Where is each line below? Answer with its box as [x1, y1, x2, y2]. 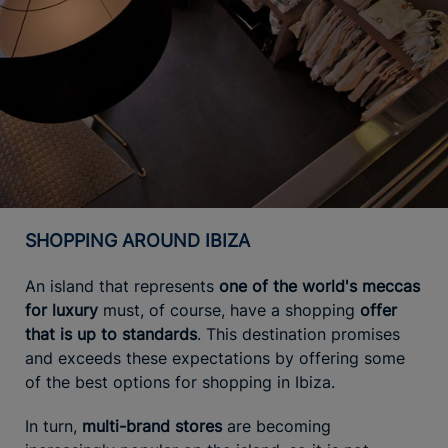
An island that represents [25, 275, 219, 296]
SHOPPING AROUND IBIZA [36, 229, 250, 251]
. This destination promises [197, 323, 400, 344]
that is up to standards [25, 323, 197, 344]
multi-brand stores [82, 415, 222, 436]
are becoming [222, 415, 331, 436]
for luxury [25, 299, 98, 320]
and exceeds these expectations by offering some [25, 347, 405, 368]
